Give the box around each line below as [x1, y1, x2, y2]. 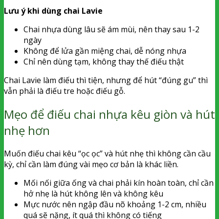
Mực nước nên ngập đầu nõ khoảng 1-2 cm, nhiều [23, 199, 206, 210]
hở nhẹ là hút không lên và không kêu [23, 188, 163, 199]
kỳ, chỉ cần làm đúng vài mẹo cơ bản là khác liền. [4, 159, 178, 170]
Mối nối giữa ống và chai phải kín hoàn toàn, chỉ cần [23, 177, 214, 189]
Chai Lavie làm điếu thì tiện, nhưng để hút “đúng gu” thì [4, 75, 208, 86]
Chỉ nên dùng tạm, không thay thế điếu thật [23, 56, 184, 67]
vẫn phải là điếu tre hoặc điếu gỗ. [4, 86, 125, 97]
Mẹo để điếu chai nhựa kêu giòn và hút [4, 106, 215, 123]
